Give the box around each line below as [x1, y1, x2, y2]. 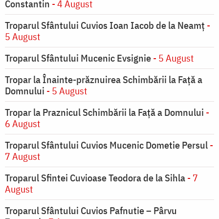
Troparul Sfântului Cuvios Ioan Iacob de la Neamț [5, 19, 205, 32]
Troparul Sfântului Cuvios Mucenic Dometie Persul [5, 138, 208, 152]
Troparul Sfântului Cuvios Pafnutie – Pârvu [5, 204, 177, 218]
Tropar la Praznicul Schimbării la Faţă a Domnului [5, 106, 204, 119]
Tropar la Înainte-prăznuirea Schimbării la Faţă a [5, 73, 202, 87]
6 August [5, 117, 40, 131]
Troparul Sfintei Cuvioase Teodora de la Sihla [5, 171, 185, 185]
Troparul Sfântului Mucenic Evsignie [5, 51, 151, 65]
